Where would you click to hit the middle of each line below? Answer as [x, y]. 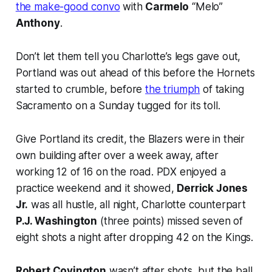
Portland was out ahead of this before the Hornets [135, 73]
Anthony [38, 23]
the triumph [173, 90]
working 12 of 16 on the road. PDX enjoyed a [121, 172]
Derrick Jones [212, 189]
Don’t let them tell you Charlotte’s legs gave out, [128, 57]
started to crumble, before [80, 90]
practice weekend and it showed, [96, 189]
